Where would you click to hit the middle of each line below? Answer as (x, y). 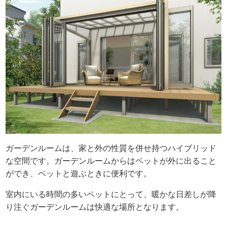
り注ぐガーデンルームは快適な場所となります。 (95, 207)
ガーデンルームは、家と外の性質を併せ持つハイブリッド (111, 148)
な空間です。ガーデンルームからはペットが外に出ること (111, 161)
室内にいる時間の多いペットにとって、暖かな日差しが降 (111, 195)
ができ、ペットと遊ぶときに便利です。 (79, 174)
